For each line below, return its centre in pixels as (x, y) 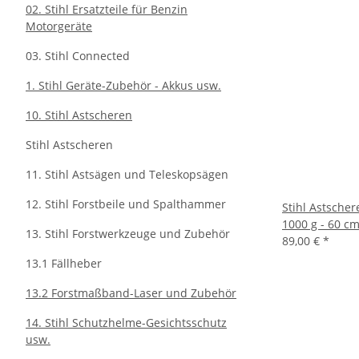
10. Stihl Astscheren (79, 115)
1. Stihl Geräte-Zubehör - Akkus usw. (123, 85)
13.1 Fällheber (64, 263)
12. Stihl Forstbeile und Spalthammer (126, 204)
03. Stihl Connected (78, 56)
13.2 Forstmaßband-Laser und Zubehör (131, 293)
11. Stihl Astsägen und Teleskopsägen (127, 174)
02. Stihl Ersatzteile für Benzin (107, 9)
